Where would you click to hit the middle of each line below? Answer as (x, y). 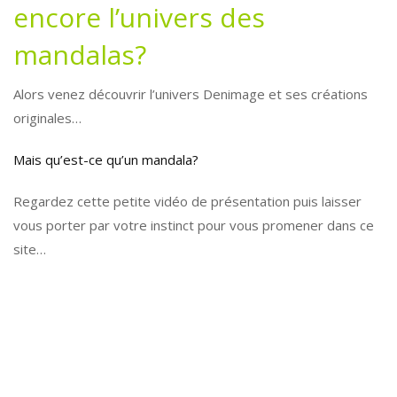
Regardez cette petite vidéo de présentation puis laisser (187, 201)
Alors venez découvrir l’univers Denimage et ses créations (191, 94)
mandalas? (80, 54)
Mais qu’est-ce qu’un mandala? (106, 160)
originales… (47, 118)
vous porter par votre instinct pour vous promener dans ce (194, 225)
